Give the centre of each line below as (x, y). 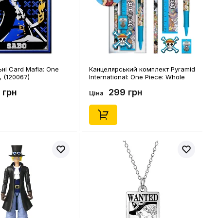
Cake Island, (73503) (121, 85)
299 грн (126, 92)
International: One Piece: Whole (137, 77)
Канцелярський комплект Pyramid (142, 69)
